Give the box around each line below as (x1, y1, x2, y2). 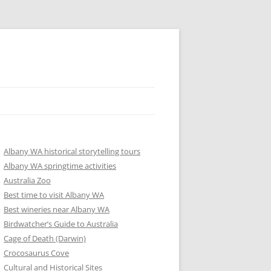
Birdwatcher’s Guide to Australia (4, 218, 118, 229)
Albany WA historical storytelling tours (4, 146, 140, 157)
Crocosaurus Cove (4, 247, 69, 258)
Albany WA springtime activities (4, 160, 116, 171)
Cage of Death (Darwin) (4, 233, 86, 244)
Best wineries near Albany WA (4, 204, 109, 215)
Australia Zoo (4, 175, 51, 186)
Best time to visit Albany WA (4, 189, 104, 200)
